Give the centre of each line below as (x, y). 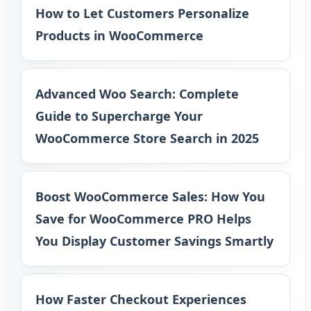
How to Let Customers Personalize (142, 13)
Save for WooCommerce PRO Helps (143, 219)
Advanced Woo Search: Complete (137, 94)
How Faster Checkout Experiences (141, 299)
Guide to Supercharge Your (119, 116)
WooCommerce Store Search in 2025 (147, 138)
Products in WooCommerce (119, 35)
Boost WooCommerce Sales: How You (150, 196)
